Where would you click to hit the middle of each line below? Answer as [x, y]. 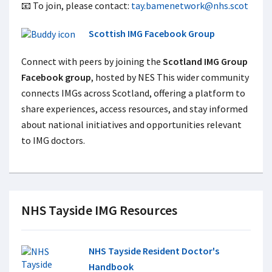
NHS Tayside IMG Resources [99, 210]
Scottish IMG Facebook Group [151, 33]
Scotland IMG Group [205, 61]
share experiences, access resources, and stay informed [134, 109]
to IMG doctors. [53, 140]
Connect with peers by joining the [92, 61]
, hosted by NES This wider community [170, 77]
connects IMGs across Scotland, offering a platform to [133, 93]
